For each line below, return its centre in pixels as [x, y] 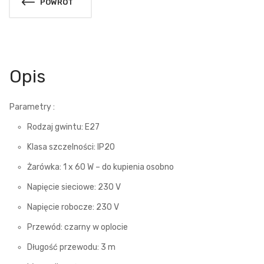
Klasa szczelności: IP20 [71, 147]
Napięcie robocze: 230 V [73, 207]
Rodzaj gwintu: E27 [63, 127]
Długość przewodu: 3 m [71, 247]
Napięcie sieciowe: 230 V [74, 187]
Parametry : [32, 107]
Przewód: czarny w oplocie [77, 227]
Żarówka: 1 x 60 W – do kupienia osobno [100, 167]
